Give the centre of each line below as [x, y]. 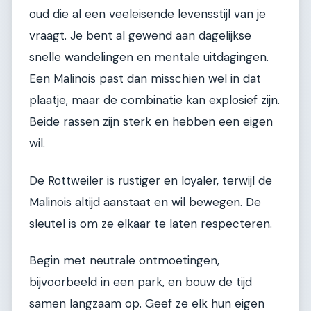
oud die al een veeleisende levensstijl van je [148, 14]
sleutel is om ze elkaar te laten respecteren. [151, 223]
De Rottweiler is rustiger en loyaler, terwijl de [151, 180]
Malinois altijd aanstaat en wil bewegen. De [145, 202]
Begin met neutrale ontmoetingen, [124, 261]
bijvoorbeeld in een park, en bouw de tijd [141, 282]
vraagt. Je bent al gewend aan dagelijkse [140, 36]
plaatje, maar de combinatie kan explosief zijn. [154, 100]
